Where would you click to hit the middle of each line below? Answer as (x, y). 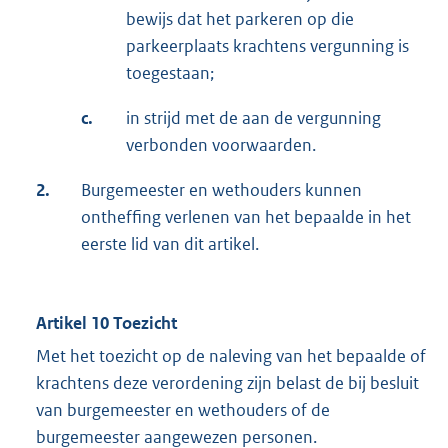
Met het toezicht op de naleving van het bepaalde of (231, 356)
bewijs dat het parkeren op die (240, 19)
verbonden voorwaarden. (221, 145)
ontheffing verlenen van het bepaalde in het (246, 217)
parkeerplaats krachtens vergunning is (267, 46)
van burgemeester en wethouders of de (183, 410)
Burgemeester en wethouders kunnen (221, 190)
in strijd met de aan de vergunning (253, 118)
